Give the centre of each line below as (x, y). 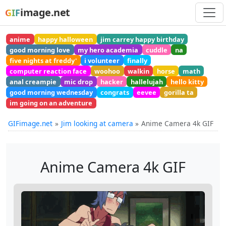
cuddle (156, 50)
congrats (115, 93)
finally (137, 60)
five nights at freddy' (43, 60)
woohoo (107, 71)
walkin (138, 71)
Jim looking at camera (97, 123)
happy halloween (66, 39)
